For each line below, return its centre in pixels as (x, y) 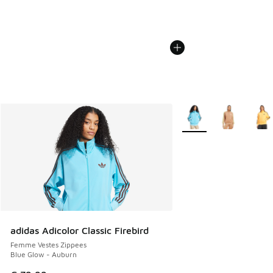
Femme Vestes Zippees (48, 245)
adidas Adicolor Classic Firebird (80, 231)
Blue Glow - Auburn (44, 255)
